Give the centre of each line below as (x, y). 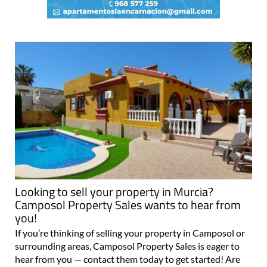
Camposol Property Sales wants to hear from (128, 204)
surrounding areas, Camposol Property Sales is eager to (127, 246)
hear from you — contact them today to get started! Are (128, 259)
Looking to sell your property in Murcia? (114, 191)
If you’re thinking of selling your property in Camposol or (130, 232)
